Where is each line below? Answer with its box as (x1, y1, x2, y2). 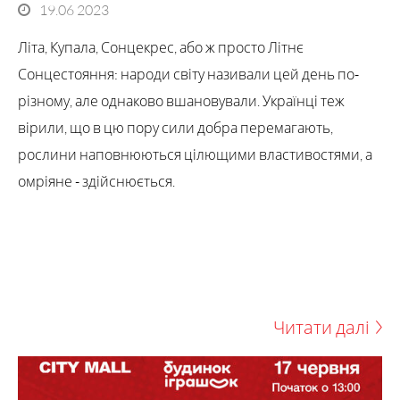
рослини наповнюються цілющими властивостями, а (18, 145, 372, 163)
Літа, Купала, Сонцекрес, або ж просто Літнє (18, 37, 304, 56)
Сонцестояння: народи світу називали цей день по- (18, 64, 359, 83)
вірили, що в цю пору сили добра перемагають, (18, 118, 333, 137)
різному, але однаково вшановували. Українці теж (18, 91, 345, 110)
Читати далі (272, 315, 370, 338)
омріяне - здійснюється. (18, 171, 175, 190)
